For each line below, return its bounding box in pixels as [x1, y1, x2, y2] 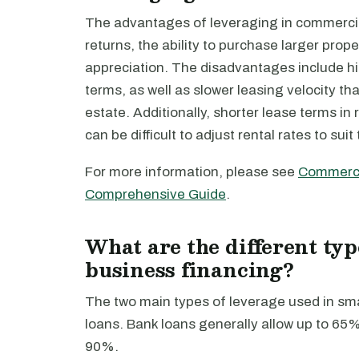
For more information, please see [85, 164, 298, 179]
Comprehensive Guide [85, 187, 226, 202]
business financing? [85, 254, 294, 285]
